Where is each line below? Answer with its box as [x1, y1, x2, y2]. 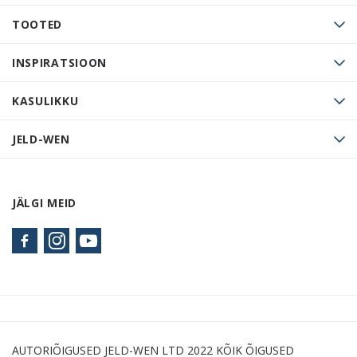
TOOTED [12, 17, 63, 33]
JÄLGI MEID [12, 195, 76, 211]
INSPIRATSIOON [12, 55, 108, 71]
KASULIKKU [12, 93, 79, 109]
